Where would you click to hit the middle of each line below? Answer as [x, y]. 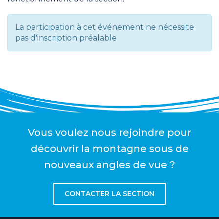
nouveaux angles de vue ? [109, 165]
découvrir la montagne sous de [109, 149]
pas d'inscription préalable [66, 38]
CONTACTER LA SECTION [109, 194]
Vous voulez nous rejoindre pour [109, 132]
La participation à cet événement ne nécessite [105, 27]
